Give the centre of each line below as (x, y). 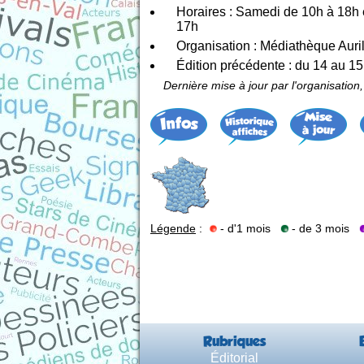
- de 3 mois (324, 228)
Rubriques (234, 341)
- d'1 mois (249, 228)
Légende (173, 228)
